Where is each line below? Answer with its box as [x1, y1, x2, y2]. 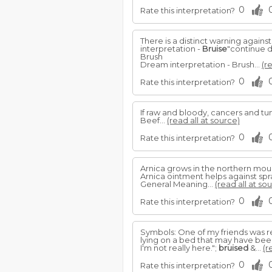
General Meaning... [140, 179, 215, 189]
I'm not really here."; [140, 243, 219, 253]
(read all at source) [167, 115, 240, 125]
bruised [219, 243, 248, 253]
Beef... [140, 115, 167, 125]
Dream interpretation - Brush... [140, 59, 262, 69]
